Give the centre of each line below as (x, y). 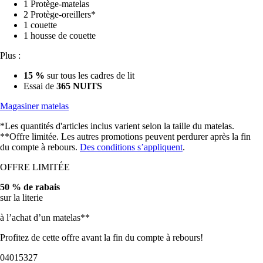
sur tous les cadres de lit (90, 76)
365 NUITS (79, 86)
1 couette (40, 25)
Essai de (40, 86)
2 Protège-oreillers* (60, 15)
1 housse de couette (60, 36)
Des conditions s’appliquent (131, 147)
